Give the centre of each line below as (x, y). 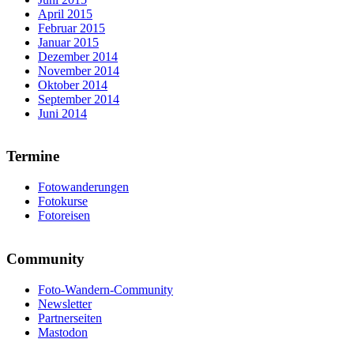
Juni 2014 (62, 113)
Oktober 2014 (73, 85)
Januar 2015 (68, 42)
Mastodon (63, 332)
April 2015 (65, 13)
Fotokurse (63, 201)
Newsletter (65, 303)
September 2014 (79, 99)
